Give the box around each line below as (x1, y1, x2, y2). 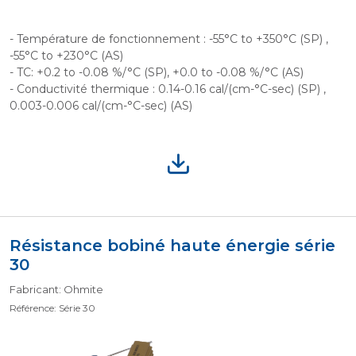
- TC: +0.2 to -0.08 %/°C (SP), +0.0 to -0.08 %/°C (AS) (10, 65, 304, 79)
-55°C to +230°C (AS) (10, 48, 123, 63)
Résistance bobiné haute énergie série (10, 236, 335, 255)
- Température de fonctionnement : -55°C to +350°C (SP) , (10, 32, 328, 46)
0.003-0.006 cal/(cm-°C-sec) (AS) (10, 99, 192, 113)
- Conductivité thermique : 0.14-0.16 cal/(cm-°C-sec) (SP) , (10, 82, 326, 96)
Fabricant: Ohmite (10, 283, 103, 296)
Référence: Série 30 (10, 302, 95, 314)
